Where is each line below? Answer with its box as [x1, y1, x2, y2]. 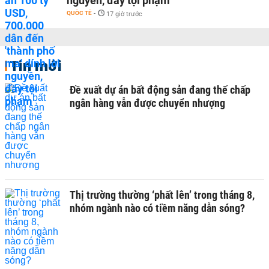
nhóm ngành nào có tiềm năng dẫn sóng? [70, 202, 245, 214]
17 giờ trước [106, 10, 142, 18]
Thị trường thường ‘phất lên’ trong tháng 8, [70, 189, 255, 201]
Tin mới [10, 56, 62, 74]
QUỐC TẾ [67, 10, 92, 16]
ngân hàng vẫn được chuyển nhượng [70, 97, 225, 109]
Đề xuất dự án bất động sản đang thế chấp [70, 83, 250, 96]
